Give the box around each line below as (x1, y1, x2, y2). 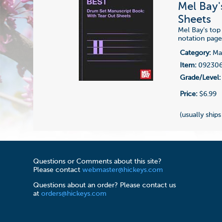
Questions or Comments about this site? (33, 158, 162, 166)
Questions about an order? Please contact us (33, 182, 176, 189)
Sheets (178, 14, 212, 25)
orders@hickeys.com (41, 190, 107, 198)
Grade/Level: (180, 74, 221, 81)
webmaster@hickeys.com (82, 166, 164, 174)
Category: (180, 49, 211, 56)
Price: (180, 90, 198, 98)
